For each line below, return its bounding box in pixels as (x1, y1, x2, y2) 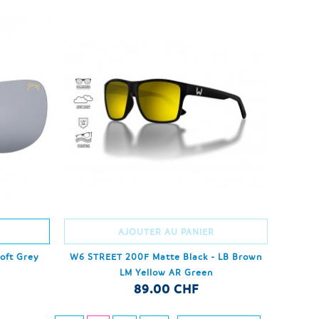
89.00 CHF (133, 281, 199, 296)
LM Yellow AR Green (119, 266, 213, 278)
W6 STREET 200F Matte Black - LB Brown (70, 250, 263, 262)
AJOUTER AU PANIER (117, 225, 214, 237)
